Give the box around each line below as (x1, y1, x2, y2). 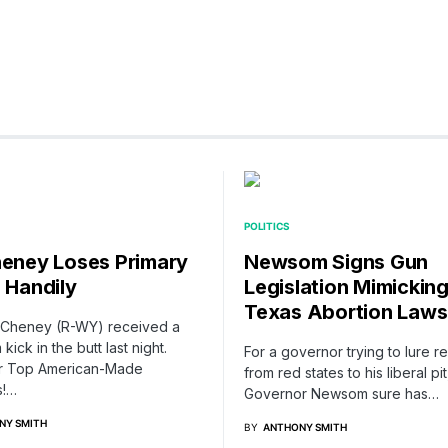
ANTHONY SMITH (263, 420, 347, 433)
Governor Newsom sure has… (244, 384, 439, 402)
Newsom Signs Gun (244, 249, 428, 274)
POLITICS (244, 219, 290, 232)
